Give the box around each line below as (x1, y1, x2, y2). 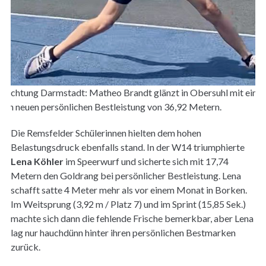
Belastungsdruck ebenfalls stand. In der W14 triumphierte (10, 141, 245, 153)
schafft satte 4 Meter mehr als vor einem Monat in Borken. (10, 183, 247, 195)
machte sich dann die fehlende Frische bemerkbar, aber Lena (10, 212, 254, 224)
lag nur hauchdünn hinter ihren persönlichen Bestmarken (10, 226, 236, 238)
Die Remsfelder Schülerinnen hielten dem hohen (10, 126, 201, 138)
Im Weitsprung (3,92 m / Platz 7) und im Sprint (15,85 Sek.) (10, 198, 246, 210)
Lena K (10, 155, 40, 167)
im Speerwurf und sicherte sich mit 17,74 (63, 155, 229, 167)
